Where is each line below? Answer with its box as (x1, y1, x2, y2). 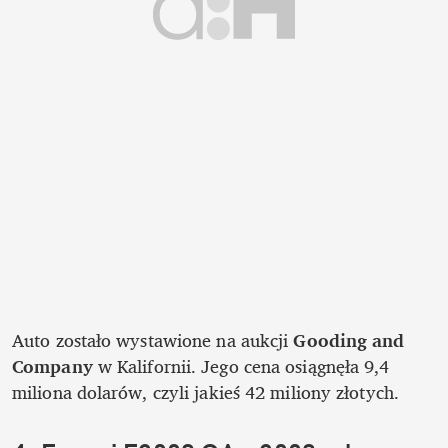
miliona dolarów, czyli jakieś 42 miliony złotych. (12, 377, 399, 408)
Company (12, 351, 93, 382)
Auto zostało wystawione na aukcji (12, 325, 294, 356)
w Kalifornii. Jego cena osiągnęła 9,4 (92, 351, 390, 382)
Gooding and (293, 325, 405, 356)
